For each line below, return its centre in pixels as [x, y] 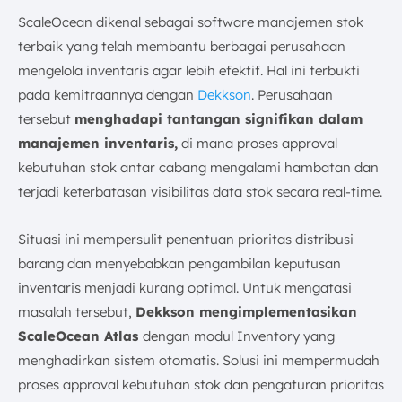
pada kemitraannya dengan [108, 95]
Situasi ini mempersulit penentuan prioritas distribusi [186, 239]
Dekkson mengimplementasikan [246, 312]
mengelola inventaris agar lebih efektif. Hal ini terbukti [189, 70]
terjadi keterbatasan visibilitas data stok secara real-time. [200, 192]
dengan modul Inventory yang [239, 336]
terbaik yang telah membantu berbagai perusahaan [182, 46]
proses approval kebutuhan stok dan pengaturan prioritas [201, 385]
